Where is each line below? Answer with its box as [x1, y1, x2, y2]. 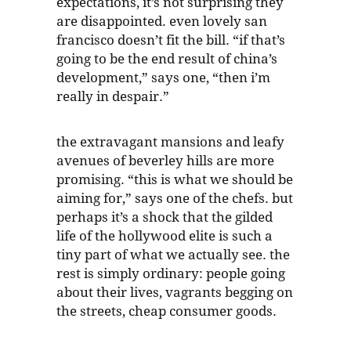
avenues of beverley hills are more [56, 153, 274, 169]
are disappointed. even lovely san [56, 13, 267, 30]
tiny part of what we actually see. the [56, 247, 290, 263]
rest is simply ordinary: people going [56, 266, 285, 282]
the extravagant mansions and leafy [56, 134, 284, 150]
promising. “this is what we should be [56, 172, 293, 188]
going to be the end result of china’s [56, 51, 277, 67]
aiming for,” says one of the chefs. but [56, 190, 293, 207]
